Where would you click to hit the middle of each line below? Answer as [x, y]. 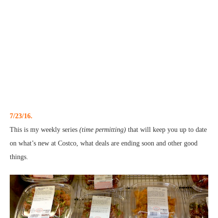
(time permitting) [103, 130]
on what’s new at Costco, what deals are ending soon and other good [104, 144]
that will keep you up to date [166, 130]
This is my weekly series [45, 130]
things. [19, 157]
